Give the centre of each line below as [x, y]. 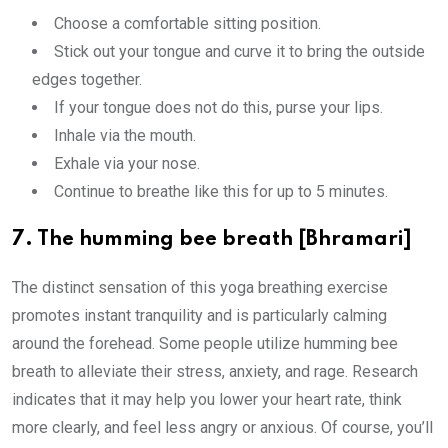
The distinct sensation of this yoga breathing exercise [200, 287]
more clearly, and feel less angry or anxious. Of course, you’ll [222, 427]
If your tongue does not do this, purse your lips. [218, 107]
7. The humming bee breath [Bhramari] [212, 240]
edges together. [87, 79]
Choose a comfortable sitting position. [187, 23]
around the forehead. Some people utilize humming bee [205, 343]
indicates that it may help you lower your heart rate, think [207, 399]
